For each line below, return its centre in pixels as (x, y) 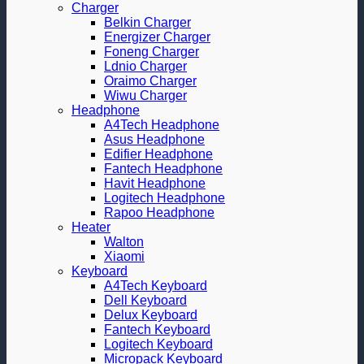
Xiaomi (124, 256)
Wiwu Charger (145, 95)
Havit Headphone (155, 183)
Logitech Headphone (165, 198)
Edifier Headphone (158, 154)
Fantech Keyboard (157, 329)
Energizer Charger (157, 37)
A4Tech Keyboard (156, 286)
